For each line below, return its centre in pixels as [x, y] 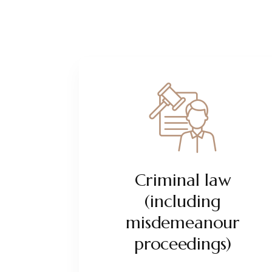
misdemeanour [183, 223]
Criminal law [182, 180]
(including [182, 201]
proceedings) [182, 244]
